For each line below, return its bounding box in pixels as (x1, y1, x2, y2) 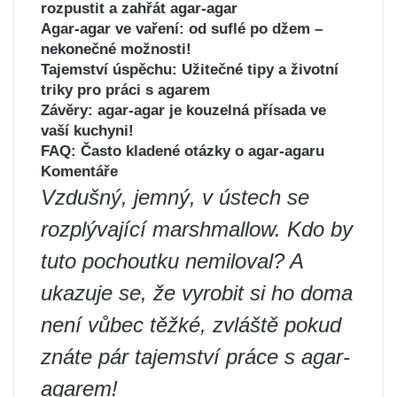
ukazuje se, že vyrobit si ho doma (41, 281, 353, 305)
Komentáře (41, 163, 118, 180)
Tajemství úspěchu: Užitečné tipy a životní (41, 61, 339, 78)
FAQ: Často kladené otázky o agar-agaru (41, 143, 324, 160)
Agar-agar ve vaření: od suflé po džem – (41, 20, 323, 37)
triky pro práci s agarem (41, 82, 210, 98)
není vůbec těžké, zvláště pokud (41, 313, 341, 337)
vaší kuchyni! (41, 122, 134, 139)
